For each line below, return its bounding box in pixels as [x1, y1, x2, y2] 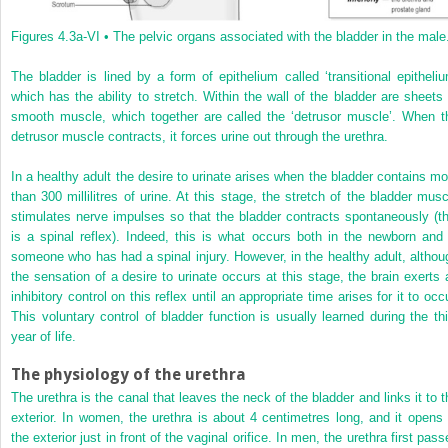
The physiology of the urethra [11, 364, 246, 384]
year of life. [11, 328, 76, 344]
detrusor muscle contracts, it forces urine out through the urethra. [11, 128, 388, 144]
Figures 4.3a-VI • [11, 28, 109, 44]
